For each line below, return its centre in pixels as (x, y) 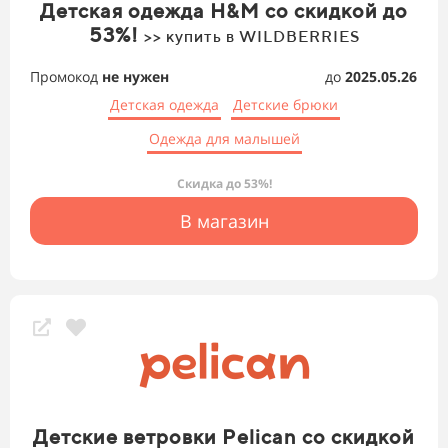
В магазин (224, 221)
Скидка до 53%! (224, 184)
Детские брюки (285, 105)
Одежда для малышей (224, 139)
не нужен (135, 77)
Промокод (66, 77)
